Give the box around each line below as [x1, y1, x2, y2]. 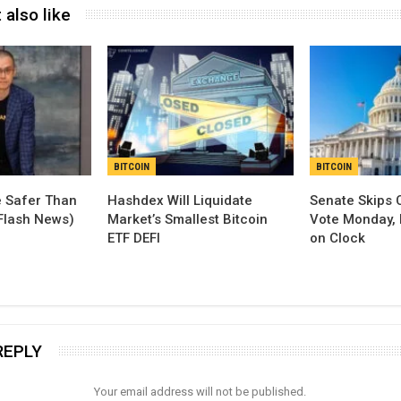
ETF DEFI [107, 230, 161, 246]
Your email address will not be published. [94, 385, 307, 398]
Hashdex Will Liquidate [107, 192, 253, 209]
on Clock [309, 230, 365, 246]
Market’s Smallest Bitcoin [107, 211, 269, 227]
